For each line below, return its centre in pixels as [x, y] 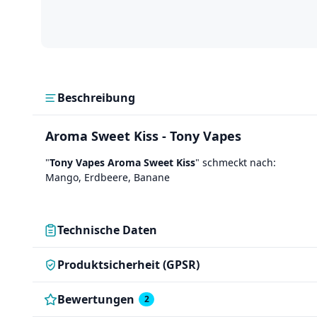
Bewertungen [96, 300]
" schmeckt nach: [236, 163]
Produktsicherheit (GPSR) [128, 265]
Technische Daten [107, 230]
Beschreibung [96, 98]
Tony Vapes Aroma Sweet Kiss [122, 163]
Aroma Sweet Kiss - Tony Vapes [143, 136]
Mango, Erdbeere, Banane [108, 178]
